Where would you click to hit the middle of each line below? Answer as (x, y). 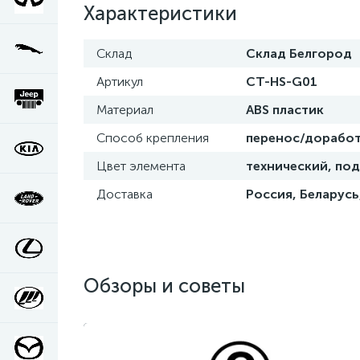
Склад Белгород (299, 53)
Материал (125, 110)
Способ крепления (153, 138)
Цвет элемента (141, 166)
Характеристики (160, 13)
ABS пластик (285, 110)
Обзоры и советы (164, 286)
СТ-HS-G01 (282, 82)
